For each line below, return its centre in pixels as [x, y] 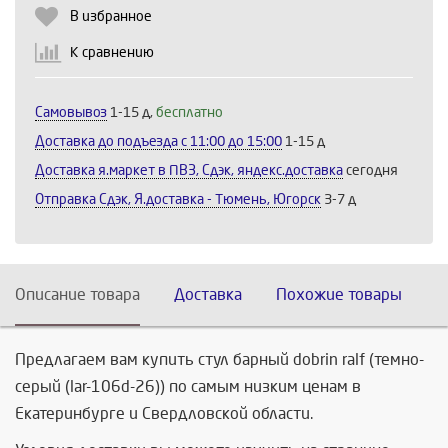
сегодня [370, 170]
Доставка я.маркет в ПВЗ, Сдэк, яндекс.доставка [189, 170]
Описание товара [77, 294]
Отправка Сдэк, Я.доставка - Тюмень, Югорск [178, 199]
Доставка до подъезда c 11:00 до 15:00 [158, 141]
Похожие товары [339, 294]
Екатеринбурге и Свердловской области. [164, 413]
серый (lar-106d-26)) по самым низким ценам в [188, 386]
